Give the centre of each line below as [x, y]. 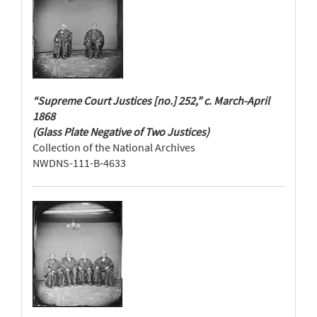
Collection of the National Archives [114, 147]
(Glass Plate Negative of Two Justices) [121, 132]
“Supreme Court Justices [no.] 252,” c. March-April [151, 100]
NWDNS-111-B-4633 [79, 163]
